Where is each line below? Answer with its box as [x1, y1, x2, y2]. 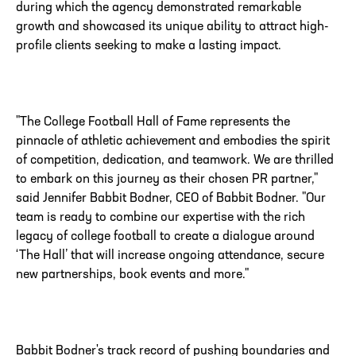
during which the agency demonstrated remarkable [16, 2, 301, 15]
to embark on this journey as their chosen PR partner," [16, 173, 318, 187]
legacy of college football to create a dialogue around [16, 230, 315, 244]
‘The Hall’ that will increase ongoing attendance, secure [16, 250, 324, 263]
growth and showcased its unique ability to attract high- [16, 21, 328, 34]
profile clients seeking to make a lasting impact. [16, 40, 281, 53]
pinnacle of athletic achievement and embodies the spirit [16, 135, 330, 149]
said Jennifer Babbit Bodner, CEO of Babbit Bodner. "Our [16, 192, 326, 206]
